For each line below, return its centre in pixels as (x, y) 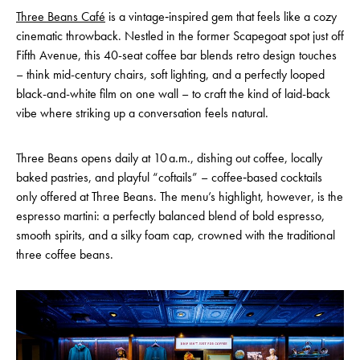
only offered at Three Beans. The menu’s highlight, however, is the (180, 196)
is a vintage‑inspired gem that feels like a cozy (221, 16)
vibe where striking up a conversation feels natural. (142, 113)
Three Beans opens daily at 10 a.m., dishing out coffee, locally (169, 158)
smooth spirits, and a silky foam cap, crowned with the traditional (176, 235)
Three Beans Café (61, 16)
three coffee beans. (65, 254)
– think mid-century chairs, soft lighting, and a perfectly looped (170, 74)
